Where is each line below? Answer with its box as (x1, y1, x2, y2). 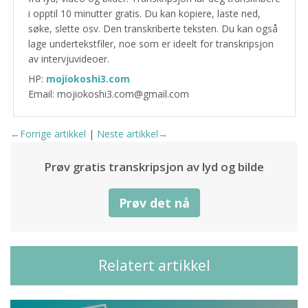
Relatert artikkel (98, 256, 210, 275)
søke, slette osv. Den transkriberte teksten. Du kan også (27, 22, 278, 35)
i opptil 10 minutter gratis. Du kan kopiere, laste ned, (27, 7, 261, 20)
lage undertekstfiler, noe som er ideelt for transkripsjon (27, 37, 274, 50)
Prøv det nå (118, 195, 190, 211)
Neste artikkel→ (97, 127, 168, 140)
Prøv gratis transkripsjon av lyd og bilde (44, 159, 264, 175)
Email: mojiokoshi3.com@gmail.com (27, 87, 189, 100)
